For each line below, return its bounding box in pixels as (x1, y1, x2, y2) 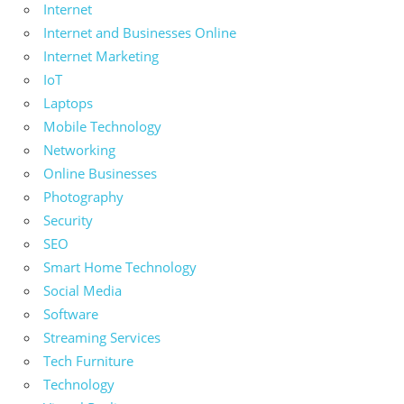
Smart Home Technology (43, 258, 197, 277)
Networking (43, 141, 115, 160)
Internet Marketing (43, 47, 159, 66)
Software (43, 305, 98, 324)
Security (43, 211, 93, 230)
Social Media (43, 281, 122, 300)
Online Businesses (43, 164, 157, 183)
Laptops (43, 94, 93, 113)
